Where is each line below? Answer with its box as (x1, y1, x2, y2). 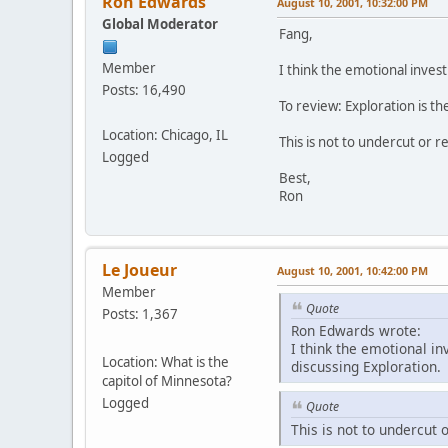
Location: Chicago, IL (102, 125, 228, 144)
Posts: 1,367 (102, 304, 178, 323)
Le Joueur (102, 258, 177, 281)
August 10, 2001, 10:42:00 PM (277, 262, 428, 278)
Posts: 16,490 (102, 80, 186, 99)
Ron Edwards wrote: (291, 321, 421, 341)
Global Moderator (102, 14, 218, 33)
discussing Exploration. (291, 357, 441, 377)
